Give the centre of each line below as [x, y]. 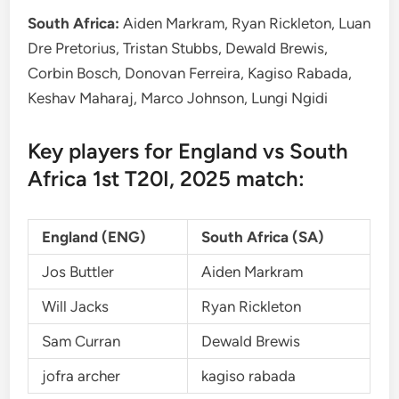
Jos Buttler [78, 272]
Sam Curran [81, 341]
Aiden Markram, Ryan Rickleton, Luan [247, 23]
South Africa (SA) [263, 237]
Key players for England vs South [188, 151]
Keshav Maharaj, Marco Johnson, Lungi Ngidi [178, 98]
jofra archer [81, 376]
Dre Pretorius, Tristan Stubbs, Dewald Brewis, [178, 48]
